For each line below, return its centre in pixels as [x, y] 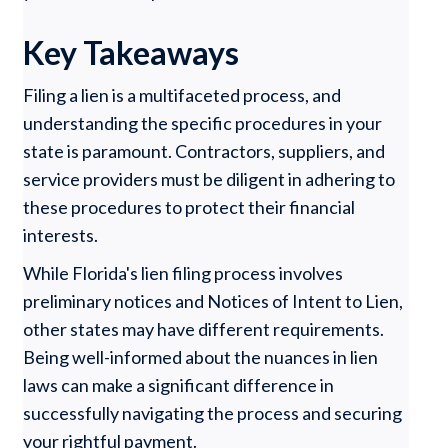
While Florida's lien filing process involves [183, 273]
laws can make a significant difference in [179, 385]
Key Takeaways [131, 52]
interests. [61, 235]
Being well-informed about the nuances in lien [201, 357]
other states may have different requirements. [204, 329]
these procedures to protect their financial [189, 207]
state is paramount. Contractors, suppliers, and [204, 151]
